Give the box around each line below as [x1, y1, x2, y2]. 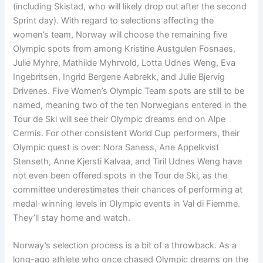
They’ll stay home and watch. [13, 212, 131, 223]
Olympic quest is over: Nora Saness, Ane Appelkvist [13, 141, 220, 153]
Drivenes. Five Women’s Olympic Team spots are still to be [13, 85, 245, 96]
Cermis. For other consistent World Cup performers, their [13, 127, 240, 139]
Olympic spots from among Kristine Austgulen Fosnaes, [13, 43, 236, 54]
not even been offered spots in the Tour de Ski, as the [13, 170, 228, 181]
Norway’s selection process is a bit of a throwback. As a [13, 240, 237, 251]
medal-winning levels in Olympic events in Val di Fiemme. [13, 198, 241, 209]
